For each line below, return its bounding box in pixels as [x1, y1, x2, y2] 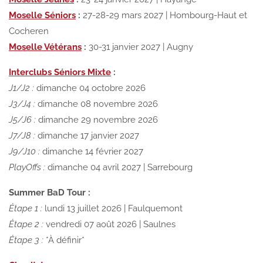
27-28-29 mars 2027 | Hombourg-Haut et [80, 9, 247, 21]
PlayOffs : [9, 161, 45, 173]
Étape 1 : [9, 203, 42, 214]
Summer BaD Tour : [9, 187, 90, 198]
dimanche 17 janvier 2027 [35, 130, 139, 141]
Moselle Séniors [9, 9, 76, 21]
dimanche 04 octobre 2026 [34, 82, 146, 93]
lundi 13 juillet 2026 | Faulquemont [42, 203, 183, 214]
